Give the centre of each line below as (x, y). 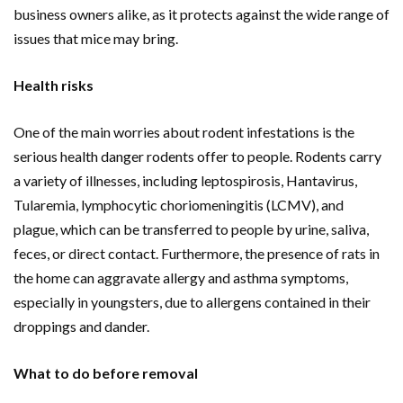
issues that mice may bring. (96, 38)
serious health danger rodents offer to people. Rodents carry (197, 156)
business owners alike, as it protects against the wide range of (201, 14)
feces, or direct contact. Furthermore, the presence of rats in (197, 253)
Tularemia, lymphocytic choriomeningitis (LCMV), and (179, 205)
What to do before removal (107, 373)
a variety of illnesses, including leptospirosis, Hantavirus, (185, 180)
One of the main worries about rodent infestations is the (184, 132)
